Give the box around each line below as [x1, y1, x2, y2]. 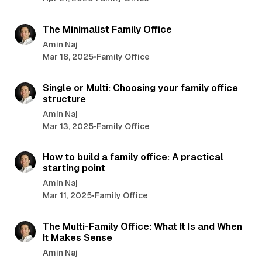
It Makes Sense [42, 232, 112, 244]
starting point [42, 163, 105, 174]
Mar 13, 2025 [42, 121, 94, 131]
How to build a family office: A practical [42, 151, 223, 163]
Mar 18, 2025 [42, 51, 94, 61]
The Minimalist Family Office [42, 23, 172, 35]
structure [42, 93, 86, 105]
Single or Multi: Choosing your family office [42, 82, 238, 94]
